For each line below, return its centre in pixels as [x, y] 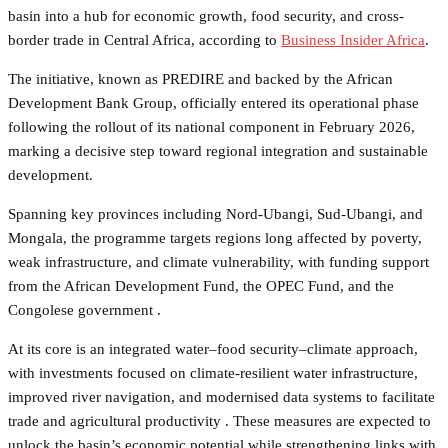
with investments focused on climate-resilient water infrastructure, [213, 372]
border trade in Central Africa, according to [144, 39]
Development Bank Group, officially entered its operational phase [213, 102]
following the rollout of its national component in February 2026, [211, 126]
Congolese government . [84, 309]
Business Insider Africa [353, 39]
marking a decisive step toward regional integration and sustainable [218, 150]
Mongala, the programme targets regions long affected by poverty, [215, 237]
